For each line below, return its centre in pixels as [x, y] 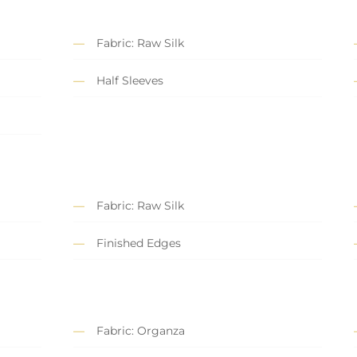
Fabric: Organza [141, 331]
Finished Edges [139, 243]
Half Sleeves [130, 81]
